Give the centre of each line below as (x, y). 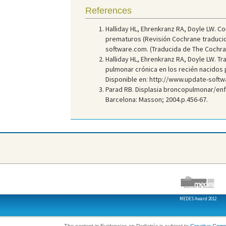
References (108, 11)
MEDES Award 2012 (198, 199)
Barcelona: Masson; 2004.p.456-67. (156, 99)
